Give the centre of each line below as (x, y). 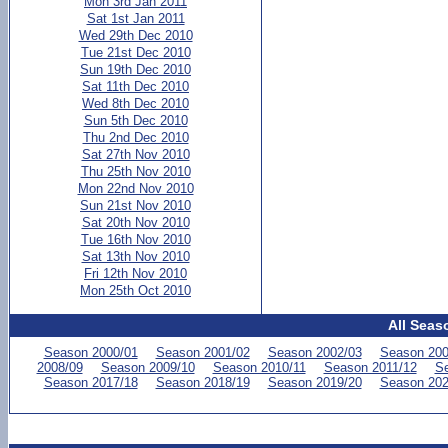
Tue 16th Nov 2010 (135, 239)
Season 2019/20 (314, 382)
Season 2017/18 (90, 382)
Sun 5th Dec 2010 (135, 120)
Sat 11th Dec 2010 (135, 86)
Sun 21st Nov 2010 (135, 205)
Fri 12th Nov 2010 (135, 273)
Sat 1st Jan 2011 (135, 18)
